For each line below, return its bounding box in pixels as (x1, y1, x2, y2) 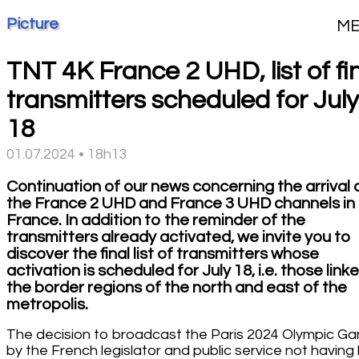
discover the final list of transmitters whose (6, 245, 319, 262)
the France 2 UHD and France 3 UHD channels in (6, 195, 355, 212)
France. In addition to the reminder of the (6, 212, 305, 228)
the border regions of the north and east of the (6, 279, 347, 296)
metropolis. (6, 296, 88, 313)
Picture (6, 15, 58, 32)
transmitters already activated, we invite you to (6, 228, 351, 245)
